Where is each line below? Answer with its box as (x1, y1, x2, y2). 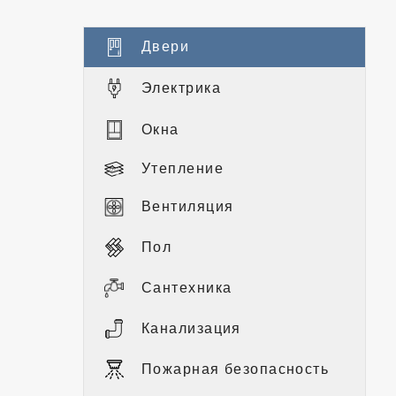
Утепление (141, 160, 224, 176)
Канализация (141, 320, 241, 336)
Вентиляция (141, 199, 234, 215)
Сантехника (141, 279, 232, 295)
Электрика (141, 80, 221, 95)
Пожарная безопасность (141, 361, 330, 377)
